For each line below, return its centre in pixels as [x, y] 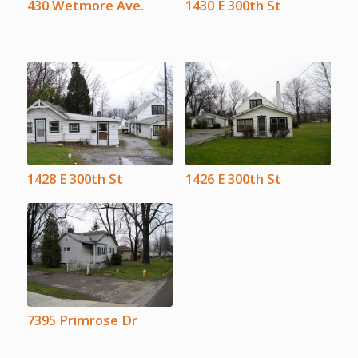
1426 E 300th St [233, 178]
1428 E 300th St [75, 178]
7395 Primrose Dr [82, 320]
